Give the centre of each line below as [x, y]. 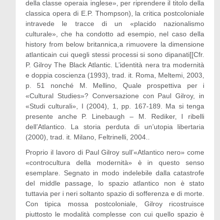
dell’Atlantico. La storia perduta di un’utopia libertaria [115, 127]
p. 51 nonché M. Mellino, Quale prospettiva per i [115, 85]
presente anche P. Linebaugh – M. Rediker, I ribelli [115, 116]
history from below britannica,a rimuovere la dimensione [115, 44]
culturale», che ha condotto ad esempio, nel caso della [115, 34]
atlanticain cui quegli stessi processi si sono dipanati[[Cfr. [115, 55]
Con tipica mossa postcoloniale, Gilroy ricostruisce [115, 204]
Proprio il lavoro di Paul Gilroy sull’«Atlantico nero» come [115, 152]
